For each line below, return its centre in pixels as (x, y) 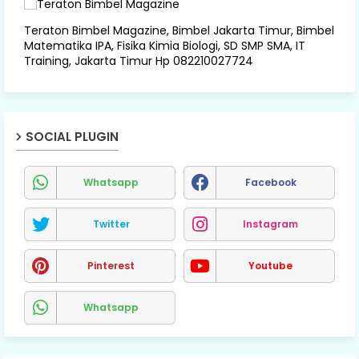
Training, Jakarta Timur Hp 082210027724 (139, 61)
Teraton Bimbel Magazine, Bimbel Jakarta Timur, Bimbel (179, 30)
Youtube (270, 265)
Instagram (270, 224)
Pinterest (111, 265)
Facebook (270, 182)
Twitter (111, 224)
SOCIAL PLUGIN (72, 136)
